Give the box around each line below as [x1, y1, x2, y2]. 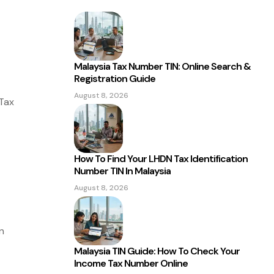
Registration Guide [74, 72, 155, 85]
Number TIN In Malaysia [74, 165, 171, 177]
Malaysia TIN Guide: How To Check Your [74, 245, 240, 257]
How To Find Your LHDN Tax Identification [74, 152, 248, 165]
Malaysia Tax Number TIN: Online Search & [74, 60, 251, 73]
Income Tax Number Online [74, 257, 188, 270]
